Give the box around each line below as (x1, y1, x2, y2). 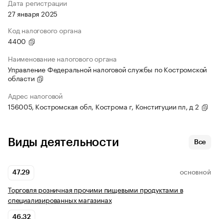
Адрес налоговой (8, 90, 63, 101)
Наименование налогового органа (8, 53, 117, 64)
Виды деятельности (8, 136, 119, 149)
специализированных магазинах (8, 194, 112, 205)
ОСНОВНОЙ (179, 170, 211, 175)
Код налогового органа (8, 24, 82, 36)
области (8, 72, 37, 84)
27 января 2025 (8, 8, 58, 19)
